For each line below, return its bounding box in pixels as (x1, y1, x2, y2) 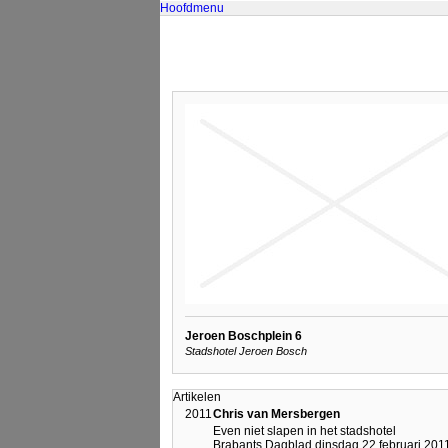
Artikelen (173, 389, 221, 404)
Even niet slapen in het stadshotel (213, 423, 396, 438)
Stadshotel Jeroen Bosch (185, 345, 307, 358)
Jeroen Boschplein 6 (185, 329, 302, 343)
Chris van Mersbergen (213, 407, 340, 422)
